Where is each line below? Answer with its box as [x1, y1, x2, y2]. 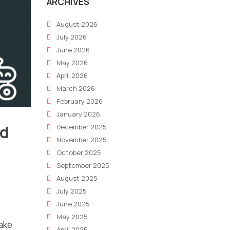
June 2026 [56, 45, 90, 54]
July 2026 [56, 32, 87, 42]
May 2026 [56, 58, 88, 67]
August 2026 [56, 20, 98, 29]
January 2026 [56, 109, 100, 119]
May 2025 [56, 212, 88, 221]
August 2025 [56, 174, 98, 183]
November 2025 [56, 135, 107, 144]
